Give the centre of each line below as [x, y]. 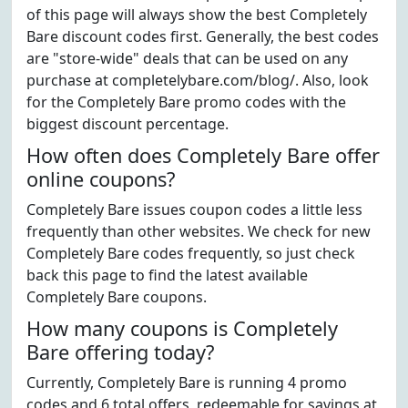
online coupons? [101, 179]
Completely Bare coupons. [117, 297]
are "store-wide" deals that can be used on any [187, 58]
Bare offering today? [120, 352]
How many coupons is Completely [182, 328]
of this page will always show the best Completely [197, 15]
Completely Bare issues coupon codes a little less [194, 209]
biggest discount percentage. [127, 124]
